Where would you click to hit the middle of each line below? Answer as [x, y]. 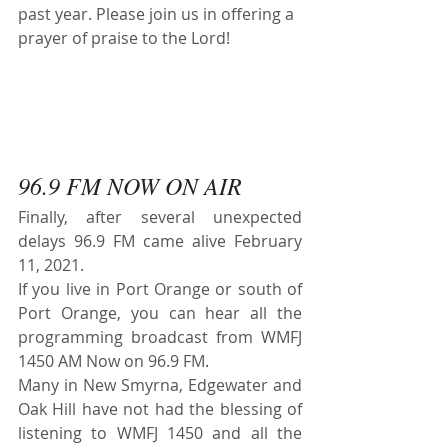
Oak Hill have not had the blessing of [160, 408]
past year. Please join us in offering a [158, 14]
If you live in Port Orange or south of [160, 288]
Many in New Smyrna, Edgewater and [160, 384]
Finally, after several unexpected [160, 216]
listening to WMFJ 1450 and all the [160, 432]
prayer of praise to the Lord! [124, 38]
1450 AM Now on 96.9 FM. [115, 360]
